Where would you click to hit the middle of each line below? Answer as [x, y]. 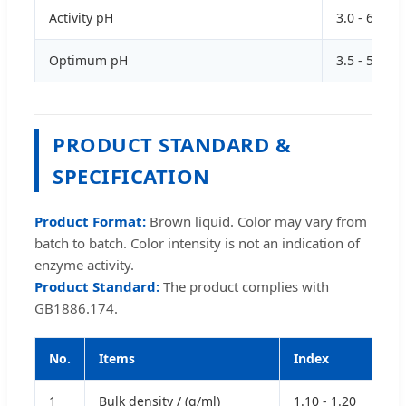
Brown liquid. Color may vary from [256, 222]
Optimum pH [88, 61]
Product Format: [90, 222]
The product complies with [244, 287]
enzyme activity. [84, 265]
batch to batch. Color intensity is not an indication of [197, 243]
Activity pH [81, 18]
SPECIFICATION [131, 176]
